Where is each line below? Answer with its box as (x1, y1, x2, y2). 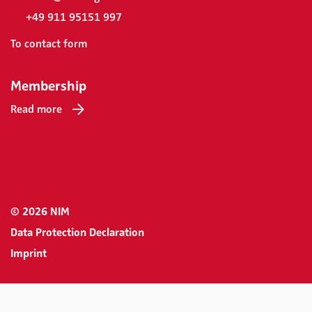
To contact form (10, 37, 87, 52)
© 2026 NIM (10, 205, 70, 219)
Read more (10, 102, 62, 117)
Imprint (10, 247, 47, 261)
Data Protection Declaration (10, 226, 144, 240)
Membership (10, 77, 86, 95)
